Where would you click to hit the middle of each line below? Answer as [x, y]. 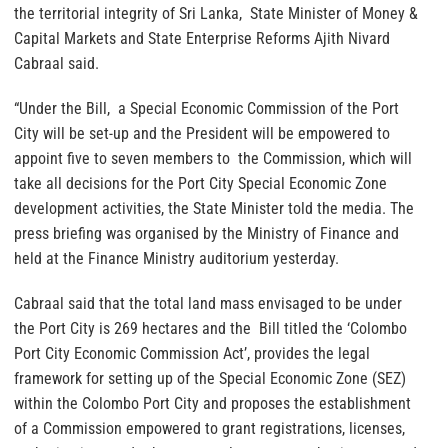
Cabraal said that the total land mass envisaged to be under [208, 304]
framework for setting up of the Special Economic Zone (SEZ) [210, 379]
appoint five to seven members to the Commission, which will [213, 159]
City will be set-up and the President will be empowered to [202, 134]
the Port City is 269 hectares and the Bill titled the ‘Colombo [210, 329]
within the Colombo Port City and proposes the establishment [212, 404]
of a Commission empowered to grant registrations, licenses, [209, 429]
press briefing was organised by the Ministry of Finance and [206, 234]
